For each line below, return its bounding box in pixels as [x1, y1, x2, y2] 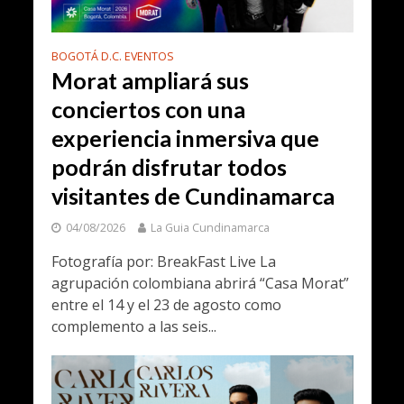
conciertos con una [50, 95, 245, 123]
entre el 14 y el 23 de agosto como [50, 294, 281, 315]
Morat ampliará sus [50, 66, 249, 94]
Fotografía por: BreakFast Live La [50, 251, 276, 271]
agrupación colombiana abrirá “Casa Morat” [50, 272, 349, 293]
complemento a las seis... [50, 316, 216, 336]
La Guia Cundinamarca [150, 219, 270, 235]
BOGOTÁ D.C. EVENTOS [50, 48, 174, 64]
